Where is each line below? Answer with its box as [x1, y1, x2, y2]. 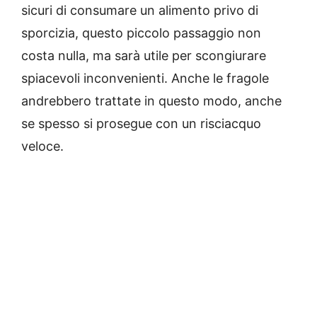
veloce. [21, 139, 64, 154]
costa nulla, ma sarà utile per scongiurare [21, 48, 266, 64]
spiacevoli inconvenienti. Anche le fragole [21, 71, 269, 86]
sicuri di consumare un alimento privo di [21, 3, 258, 18]
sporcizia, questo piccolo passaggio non [21, 25, 261, 41]
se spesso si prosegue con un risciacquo [21, 116, 261, 132]
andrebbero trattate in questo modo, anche [21, 93, 282, 109]
